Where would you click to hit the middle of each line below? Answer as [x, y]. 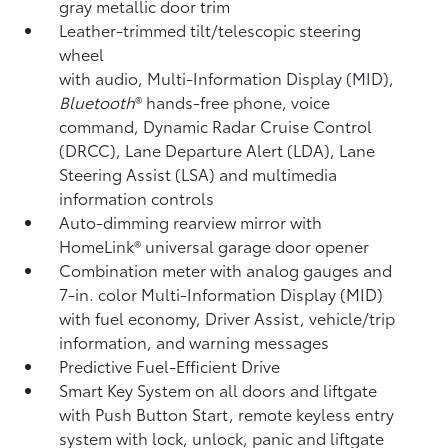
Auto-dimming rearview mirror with [191, 221]
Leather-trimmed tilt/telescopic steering [210, 29]
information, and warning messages [194, 341]
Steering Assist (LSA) [139, 173]
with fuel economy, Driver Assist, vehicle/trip [227, 317]
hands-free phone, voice [238, 101]
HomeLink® [102, 245]
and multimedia [278, 173]
